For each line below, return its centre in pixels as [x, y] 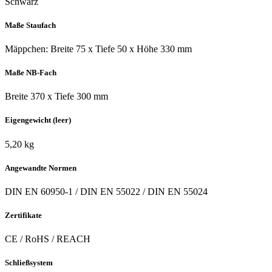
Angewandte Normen [41, 168]
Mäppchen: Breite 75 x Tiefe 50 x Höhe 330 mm [98, 49]
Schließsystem [29, 263]
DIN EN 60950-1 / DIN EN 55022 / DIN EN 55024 [106, 191]
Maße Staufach [30, 25]
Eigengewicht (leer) [38, 120]
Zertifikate [23, 216]
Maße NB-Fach [31, 73]
